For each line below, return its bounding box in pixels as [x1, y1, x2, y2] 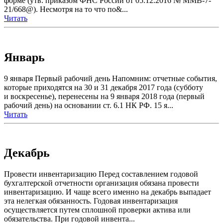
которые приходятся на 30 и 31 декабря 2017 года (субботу [4, 83, 203, 92]
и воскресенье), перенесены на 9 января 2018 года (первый [4, 92, 205, 101]
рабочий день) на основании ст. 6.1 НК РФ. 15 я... [4, 101, 173, 110]
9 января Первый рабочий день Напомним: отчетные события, [4, 74, 217, 83]
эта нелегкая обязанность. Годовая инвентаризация [4, 197, 178, 206]
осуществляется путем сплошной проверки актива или [4, 206, 191, 215]
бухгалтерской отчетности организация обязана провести [4, 179, 199, 188]
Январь [4, 50, 45, 64]
